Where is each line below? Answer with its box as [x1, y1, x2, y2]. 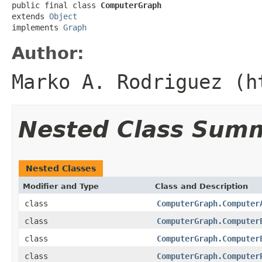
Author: [12, 43, 84, 63]
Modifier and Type [23, 181, 99, 191]
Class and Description [155, 181, 248, 191]
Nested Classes [26, 163, 96, 173]
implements [12, 22, 63, 32]
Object [49, 11, 77, 21]
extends [12, 11, 49, 21]
